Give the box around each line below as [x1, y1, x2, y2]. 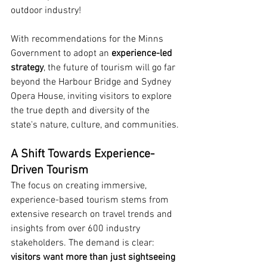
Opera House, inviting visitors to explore [11, 91, 174, 103]
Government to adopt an [11, 48, 111, 60]
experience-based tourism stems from [11, 194, 171, 206]
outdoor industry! [11, 5, 81, 17]
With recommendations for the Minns [11, 33, 166, 45]
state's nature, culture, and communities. [11, 119, 179, 131]
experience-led [111, 48, 175, 60]
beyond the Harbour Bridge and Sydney [11, 76, 173, 88]
